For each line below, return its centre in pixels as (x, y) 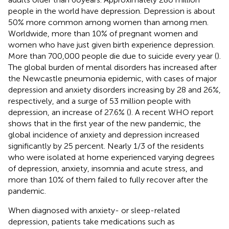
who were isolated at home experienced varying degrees (111, 157)
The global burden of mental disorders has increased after (112, 67)
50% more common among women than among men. (108, 22)
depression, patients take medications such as (91, 221)
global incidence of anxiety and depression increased (104, 134)
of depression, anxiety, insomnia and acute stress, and (106, 168)
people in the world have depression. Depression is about (112, 11)
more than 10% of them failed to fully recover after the (108, 179)
